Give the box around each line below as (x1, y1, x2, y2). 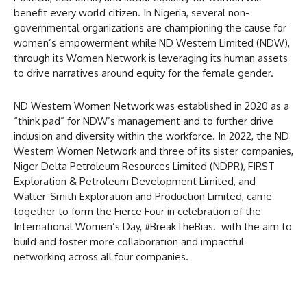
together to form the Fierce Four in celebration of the (14, 204, 261, 218)
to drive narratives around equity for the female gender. (14, 66, 273, 79)
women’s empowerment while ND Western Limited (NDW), (14, 36, 290, 49)
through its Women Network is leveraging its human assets (14, 51, 288, 64)
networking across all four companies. (14, 249, 188, 263)
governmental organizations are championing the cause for (14, 21, 286, 34)
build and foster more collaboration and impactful (14, 234, 244, 248)
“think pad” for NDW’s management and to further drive (14, 114, 273, 127)
